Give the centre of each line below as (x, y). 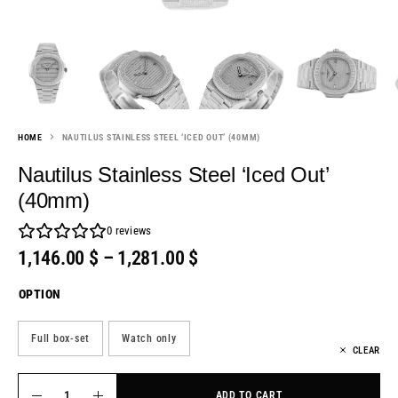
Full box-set (60, 339)
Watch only (149, 339)
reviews (132, 231)
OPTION (40, 295)
